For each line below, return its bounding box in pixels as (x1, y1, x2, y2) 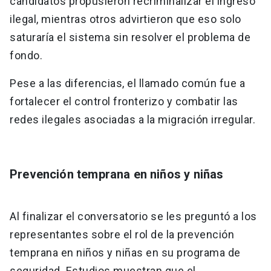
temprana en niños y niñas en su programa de (10, 246, 241, 260)
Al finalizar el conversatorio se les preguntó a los (10, 210, 257, 223)
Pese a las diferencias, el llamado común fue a (10, 77, 245, 90)
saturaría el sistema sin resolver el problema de (10, 31, 250, 44)
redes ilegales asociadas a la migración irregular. (10, 113, 255, 126)
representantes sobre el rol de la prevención (10, 228, 234, 241)
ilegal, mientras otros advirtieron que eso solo (10, 13, 241, 26)
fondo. (10, 49, 42, 62)
